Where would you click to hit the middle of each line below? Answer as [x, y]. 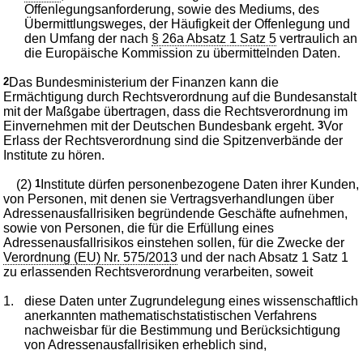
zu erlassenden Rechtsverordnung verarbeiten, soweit [158, 271]
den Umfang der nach [88, 38]
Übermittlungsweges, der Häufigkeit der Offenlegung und [188, 23]
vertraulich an [317, 38]
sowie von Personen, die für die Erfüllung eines [139, 228]
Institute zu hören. [54, 155]
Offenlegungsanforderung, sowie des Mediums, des [172, 9]
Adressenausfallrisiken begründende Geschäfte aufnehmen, [176, 213]
